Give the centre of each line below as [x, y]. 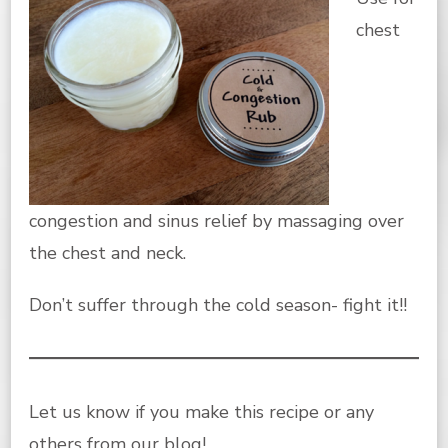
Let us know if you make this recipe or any [201, 412]
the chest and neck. [107, 253]
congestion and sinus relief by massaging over [216, 221]
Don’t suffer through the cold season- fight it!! [218, 305]
